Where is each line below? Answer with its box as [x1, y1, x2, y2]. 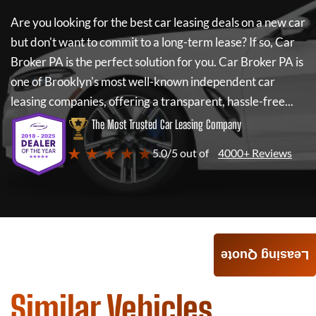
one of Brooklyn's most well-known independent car [11, 74, 275, 89]
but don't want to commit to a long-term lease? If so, [11, 35, 273, 49]
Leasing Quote [221, 248, 309, 263]
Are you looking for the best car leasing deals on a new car [11, 15, 305, 30]
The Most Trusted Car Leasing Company [92, 117, 241, 132]
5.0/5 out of [152, 146, 209, 159]
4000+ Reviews [218, 146, 292, 159]
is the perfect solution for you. [63, 54, 219, 69]
